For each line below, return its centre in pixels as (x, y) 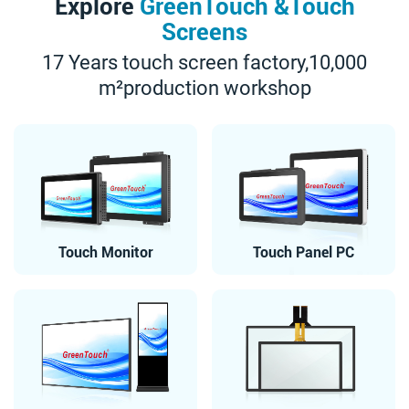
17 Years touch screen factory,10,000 (204, 62)
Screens (204, 31)
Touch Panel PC (304, 253)
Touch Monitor (105, 253)
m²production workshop (204, 88)
